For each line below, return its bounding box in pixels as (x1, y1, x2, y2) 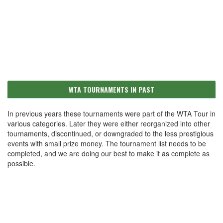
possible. (7, 158, 35, 168)
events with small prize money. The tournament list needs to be (7, 138, 206, 148)
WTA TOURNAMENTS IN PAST (69, 84, 154, 95)
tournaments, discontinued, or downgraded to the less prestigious (7, 128, 214, 138)
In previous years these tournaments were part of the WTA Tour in (7, 109, 216, 118)
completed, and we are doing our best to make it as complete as (7, 148, 210, 158)
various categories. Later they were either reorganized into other (7, 118, 210, 128)
